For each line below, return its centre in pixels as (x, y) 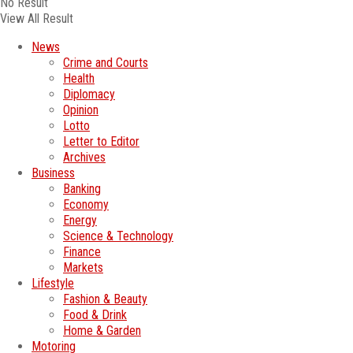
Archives (84, 157)
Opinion (81, 110)
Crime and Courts (106, 62)
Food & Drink (95, 314)
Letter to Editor (101, 141)
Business (53, 173)
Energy (80, 220)
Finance (82, 251)
